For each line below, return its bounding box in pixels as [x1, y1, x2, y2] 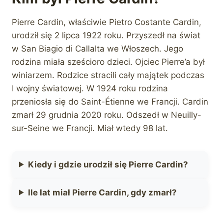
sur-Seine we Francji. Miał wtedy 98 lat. [12, 123, 168, 133]
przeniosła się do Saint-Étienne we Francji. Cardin [12, 96, 208, 107]
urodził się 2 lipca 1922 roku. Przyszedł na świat [12, 30, 200, 40]
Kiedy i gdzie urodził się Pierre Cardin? [28, 159, 189, 169]
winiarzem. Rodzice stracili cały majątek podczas [12, 70, 204, 80]
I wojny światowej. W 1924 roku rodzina [12, 83, 168, 93]
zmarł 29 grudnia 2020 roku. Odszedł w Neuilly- [12, 110, 201, 120]
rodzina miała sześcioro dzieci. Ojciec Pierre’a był [12, 56, 205, 67]
